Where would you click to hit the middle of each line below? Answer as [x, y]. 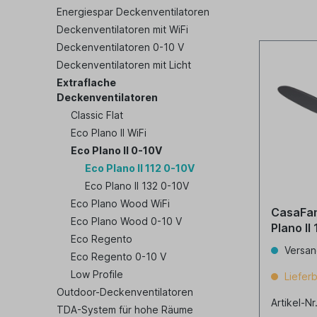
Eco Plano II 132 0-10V [137, 186]
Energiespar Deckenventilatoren [133, 12]
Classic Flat [97, 115]
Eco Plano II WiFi [109, 133]
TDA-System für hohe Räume [125, 310]
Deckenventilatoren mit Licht [124, 65]
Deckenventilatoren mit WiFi [122, 29]
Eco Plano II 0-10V [116, 150]
